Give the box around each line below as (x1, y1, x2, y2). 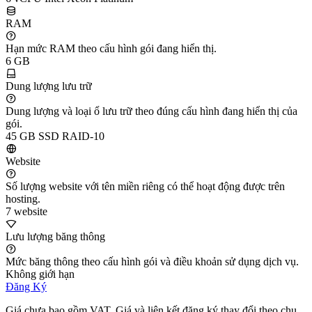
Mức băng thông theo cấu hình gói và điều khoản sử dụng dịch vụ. (6, 255, 299, 267)
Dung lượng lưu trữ (6, 79, 92, 92)
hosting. (6, 192, 40, 205)
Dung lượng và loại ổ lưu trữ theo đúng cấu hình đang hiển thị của (6, 104, 297, 117)
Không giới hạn (6, 267, 75, 280)
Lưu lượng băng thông (6, 230, 105, 242)
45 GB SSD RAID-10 (6, 130, 104, 142)
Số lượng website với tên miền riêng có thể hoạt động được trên (6, 180, 285, 192)
